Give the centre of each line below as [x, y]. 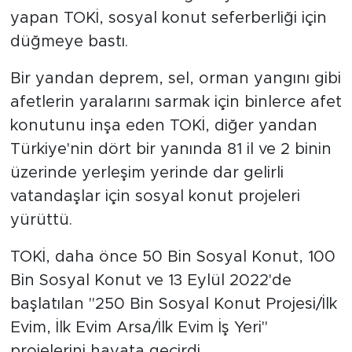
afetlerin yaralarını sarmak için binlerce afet [176, 103]
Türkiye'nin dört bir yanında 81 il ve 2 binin [170, 150]
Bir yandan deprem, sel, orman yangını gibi [175, 79]
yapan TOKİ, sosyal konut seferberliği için [168, 18]
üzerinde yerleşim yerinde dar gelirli [147, 173]
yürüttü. [41, 220]
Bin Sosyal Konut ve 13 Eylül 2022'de [150, 281]
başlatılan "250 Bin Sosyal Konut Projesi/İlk [173, 304]
